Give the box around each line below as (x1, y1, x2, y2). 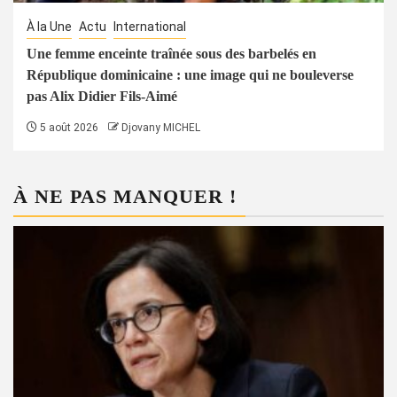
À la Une (27, 19, 72, 34)
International (113, 19, 186, 34)
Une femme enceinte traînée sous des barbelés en (27, 45, 316, 61)
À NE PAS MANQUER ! (13, 184, 237, 207)
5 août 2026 (37, 121, 98, 134)
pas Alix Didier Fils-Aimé (27, 88, 177, 104)
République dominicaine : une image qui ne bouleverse (27, 66, 354, 82)
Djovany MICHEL (121, 121, 200, 134)
